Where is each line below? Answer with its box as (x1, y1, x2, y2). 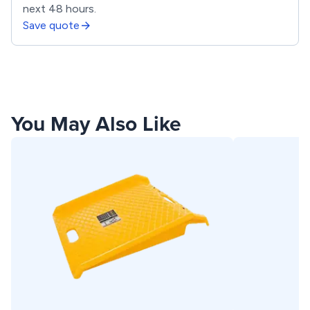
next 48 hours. (23, 2, 96, 15)
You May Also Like (11, 111, 181, 137)
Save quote (23, 19, 80, 32)
